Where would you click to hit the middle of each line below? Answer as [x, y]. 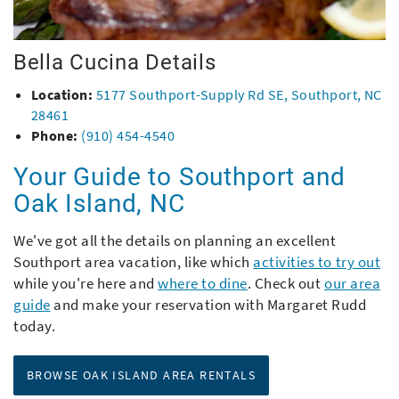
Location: [62, 94]
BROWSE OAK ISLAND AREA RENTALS [141, 375]
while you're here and [86, 283]
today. [35, 326]
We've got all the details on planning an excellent [175, 240]
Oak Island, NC [99, 203]
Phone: [55, 135]
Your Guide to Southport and [179, 176]
